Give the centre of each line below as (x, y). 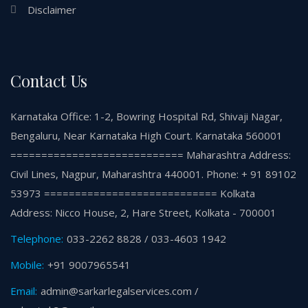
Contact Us (49, 81)
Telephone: (37, 239)
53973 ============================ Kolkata (133, 194)
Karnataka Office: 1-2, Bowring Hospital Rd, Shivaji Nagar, (146, 117)
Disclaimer (52, 10)
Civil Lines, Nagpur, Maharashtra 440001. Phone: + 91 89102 (153, 174)
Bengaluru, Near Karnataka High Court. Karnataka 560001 (146, 136)
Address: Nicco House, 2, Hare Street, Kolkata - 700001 (143, 213)
